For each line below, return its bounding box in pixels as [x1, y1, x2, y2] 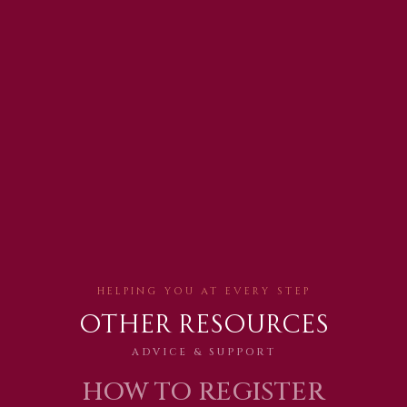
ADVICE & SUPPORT [131, 345, 276, 359]
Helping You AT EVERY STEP [96, 282, 311, 298]
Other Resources [78, 299, 329, 342]
